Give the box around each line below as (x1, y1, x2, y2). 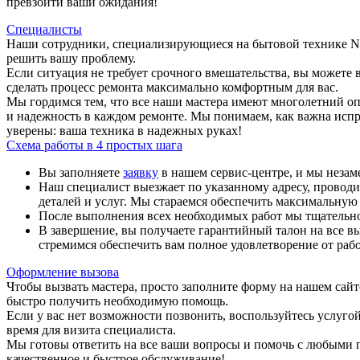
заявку (123, 165, 158, 179)
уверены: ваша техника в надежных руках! (6, 123, 242, 137)
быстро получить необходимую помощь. (6, 293, 228, 308)
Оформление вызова (6, 264, 119, 279)
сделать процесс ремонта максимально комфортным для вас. (6, 80, 338, 94)
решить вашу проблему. (6, 51, 136, 65)
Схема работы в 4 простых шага (6, 137, 182, 152)
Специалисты (6, 22, 82, 36)
